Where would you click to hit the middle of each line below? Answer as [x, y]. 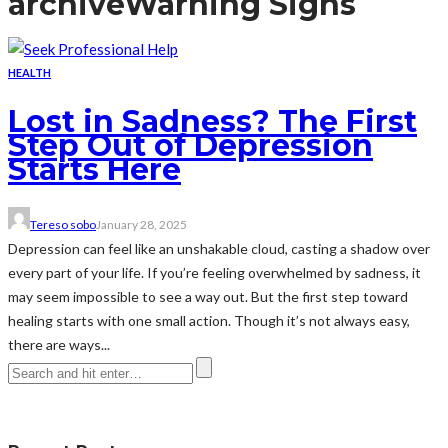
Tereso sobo [63, 224]
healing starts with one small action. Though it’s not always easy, [209, 320]
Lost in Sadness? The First [212, 121]
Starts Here [94, 169]
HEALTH [29, 72]
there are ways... [59, 344]
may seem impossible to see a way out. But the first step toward [208, 296]
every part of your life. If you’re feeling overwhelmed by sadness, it [214, 272]
